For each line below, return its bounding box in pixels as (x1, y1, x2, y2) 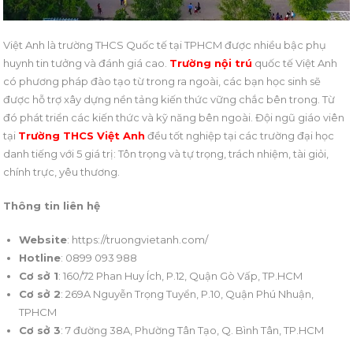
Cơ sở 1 (19, 269, 59, 283)
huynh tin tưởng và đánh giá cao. (3, 57, 170, 70)
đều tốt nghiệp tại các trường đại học (145, 129, 335, 143)
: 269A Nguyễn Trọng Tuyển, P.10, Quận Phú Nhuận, (61, 288, 314, 301)
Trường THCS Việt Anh (18, 129, 146, 143)
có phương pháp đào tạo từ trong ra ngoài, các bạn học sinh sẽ (3, 75, 321, 88)
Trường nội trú (169, 57, 253, 70)
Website (19, 233, 68, 247)
